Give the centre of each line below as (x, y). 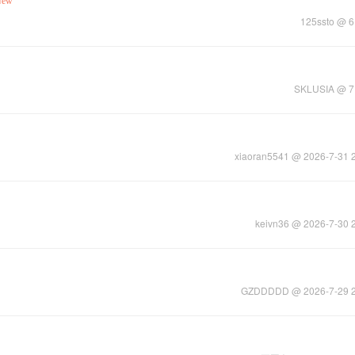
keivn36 (272, 223)
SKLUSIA (314, 88)
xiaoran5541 (262, 156)
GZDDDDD (265, 290)
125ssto (317, 21)
